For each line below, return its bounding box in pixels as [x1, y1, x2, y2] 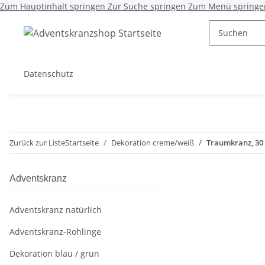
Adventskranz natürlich [9, 204, 102, 215]
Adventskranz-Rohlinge [9, 226, 101, 237]
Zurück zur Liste [9, 137, 65, 148]
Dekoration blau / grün [9, 248, 99, 259]
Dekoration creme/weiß [111, 137, 194, 148]
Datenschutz [24, 68, 73, 79]
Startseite [65, 137, 99, 148]
